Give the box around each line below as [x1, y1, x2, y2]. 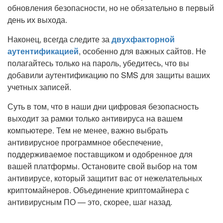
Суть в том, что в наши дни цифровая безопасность [7, 101, 199, 112]
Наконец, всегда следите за [7, 33, 111, 45]
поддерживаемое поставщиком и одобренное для [7, 148, 193, 160]
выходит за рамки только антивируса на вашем [7, 112, 183, 124]
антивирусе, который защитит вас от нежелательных [7, 172, 202, 184]
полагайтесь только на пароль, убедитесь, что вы [7, 57, 189, 69]
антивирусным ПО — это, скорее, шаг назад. [7, 196, 172, 208]
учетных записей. [7, 81, 71, 93]
